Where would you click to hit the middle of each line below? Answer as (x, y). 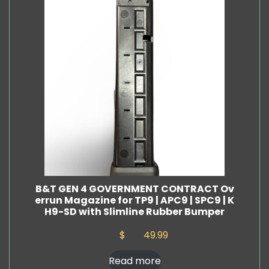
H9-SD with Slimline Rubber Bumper (134, 212)
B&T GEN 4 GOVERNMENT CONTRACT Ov (134, 189)
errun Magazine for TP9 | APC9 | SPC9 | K (134, 201)
